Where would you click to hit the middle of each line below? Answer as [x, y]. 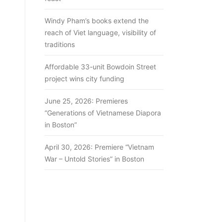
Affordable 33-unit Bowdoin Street [100, 67]
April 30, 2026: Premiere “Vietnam [99, 147]
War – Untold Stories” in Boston [94, 159]
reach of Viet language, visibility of [100, 32]
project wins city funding [84, 79]
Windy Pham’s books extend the [97, 21]
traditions [60, 44]
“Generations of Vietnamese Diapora [103, 113]
